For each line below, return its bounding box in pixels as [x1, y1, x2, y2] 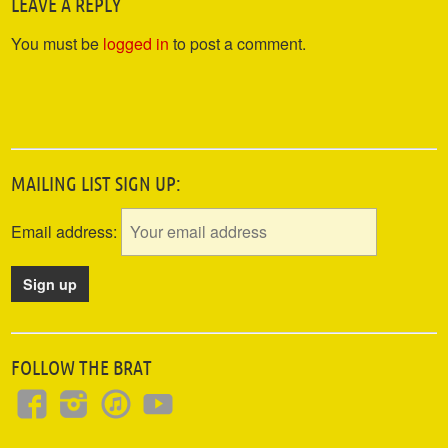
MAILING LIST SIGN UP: [11, 171, 182, 195]
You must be [11, 31, 104, 55]
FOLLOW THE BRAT [11, 356, 153, 380]
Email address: [11, 220, 122, 244]
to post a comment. [169, 31, 307, 55]
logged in [103, 31, 170, 55]
